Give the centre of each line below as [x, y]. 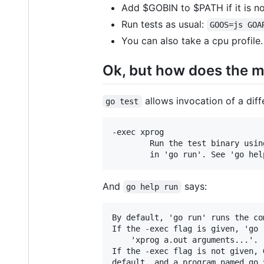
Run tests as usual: [164, 24]
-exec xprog [138, 132]
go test [122, 101]
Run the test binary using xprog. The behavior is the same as [121, 143]
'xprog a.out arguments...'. [121, 240]
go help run [152, 187]
